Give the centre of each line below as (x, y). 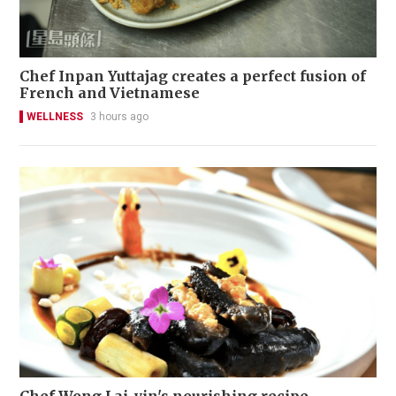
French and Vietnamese (110, 93)
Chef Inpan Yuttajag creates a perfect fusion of (193, 76)
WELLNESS (55, 117)
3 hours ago (119, 117)
